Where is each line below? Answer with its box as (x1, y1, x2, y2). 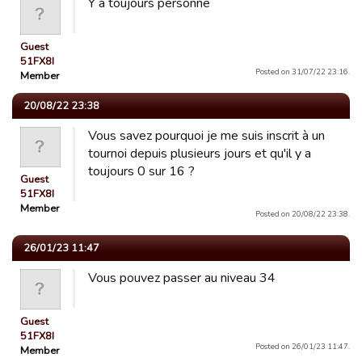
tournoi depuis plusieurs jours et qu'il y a (88, 145, 311, 162)
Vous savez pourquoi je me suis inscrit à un (88, 127, 325, 145)
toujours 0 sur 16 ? (88, 162, 195, 180)
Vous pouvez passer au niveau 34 (88, 269, 276, 287)
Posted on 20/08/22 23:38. (255, 208, 350, 219)
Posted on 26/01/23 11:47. (255, 341, 350, 351)
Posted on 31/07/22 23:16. (255, 66, 350, 77)
